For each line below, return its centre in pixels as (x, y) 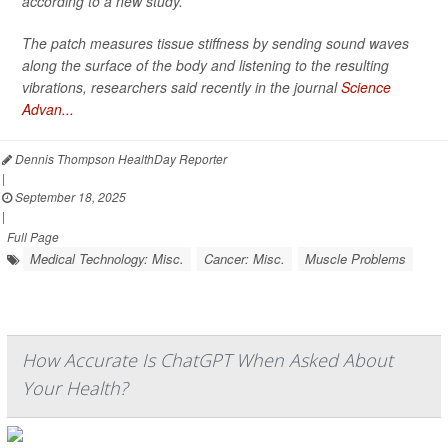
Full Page (33, 236)
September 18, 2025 (69, 196)
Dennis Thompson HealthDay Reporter (119, 158)
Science (366, 87)
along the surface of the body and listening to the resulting (205, 65)
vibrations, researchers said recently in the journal (181, 87)
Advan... (48, 109)
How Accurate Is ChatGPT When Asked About (207, 360)
